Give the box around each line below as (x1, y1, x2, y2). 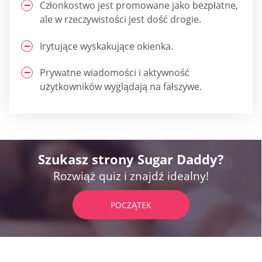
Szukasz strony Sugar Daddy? (38, 150, 224, 168)
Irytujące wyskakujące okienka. (40, 39, 173, 53)
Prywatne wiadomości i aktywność (40, 65, 189, 79)
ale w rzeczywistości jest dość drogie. (40, 13, 201, 26)
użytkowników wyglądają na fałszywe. (40, 80, 202, 93)
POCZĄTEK (111, 199, 151, 211)
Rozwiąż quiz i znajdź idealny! (53, 168, 209, 184)
